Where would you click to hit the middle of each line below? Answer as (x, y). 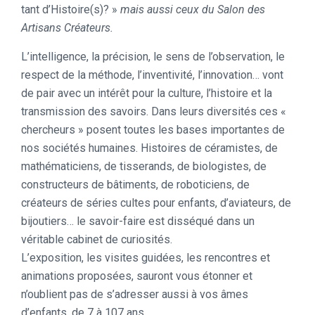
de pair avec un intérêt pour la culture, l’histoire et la (147, 93)
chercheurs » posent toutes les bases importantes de (153, 129)
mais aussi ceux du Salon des (193, 9)
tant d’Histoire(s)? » (71, 9)
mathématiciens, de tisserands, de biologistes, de (144, 166)
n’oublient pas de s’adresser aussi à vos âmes (135, 294)
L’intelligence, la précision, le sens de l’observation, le (153, 56)
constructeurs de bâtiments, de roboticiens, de (135, 184)
